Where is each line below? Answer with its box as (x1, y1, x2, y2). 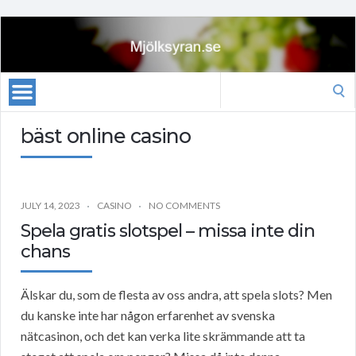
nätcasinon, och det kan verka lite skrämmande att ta (21, 328, 305, 344)
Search (219, 74, 256, 90)
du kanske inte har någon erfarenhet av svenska (21, 308, 275, 323)
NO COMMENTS (149, 199, 220, 212)
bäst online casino (21, 124, 191, 149)
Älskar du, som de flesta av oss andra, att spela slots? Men (21, 287, 332, 303)
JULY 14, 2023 (21, 199, 80, 212)
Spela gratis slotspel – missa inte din (21, 220, 315, 242)
